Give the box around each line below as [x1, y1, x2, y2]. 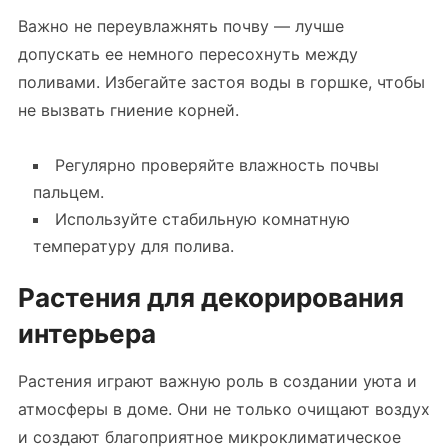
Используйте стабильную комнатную [54, 209, 350, 229]
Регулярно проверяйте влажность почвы [54, 155, 379, 175]
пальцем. [32, 182, 104, 202]
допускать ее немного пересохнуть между [17, 44, 358, 64]
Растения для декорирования [17, 282, 404, 313]
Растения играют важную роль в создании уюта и [17, 371, 417, 391]
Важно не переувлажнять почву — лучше [17, 16, 344, 36]
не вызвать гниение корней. [17, 100, 239, 120]
